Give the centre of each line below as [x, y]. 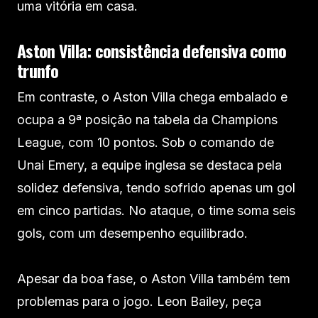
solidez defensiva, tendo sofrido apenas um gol [156, 187]
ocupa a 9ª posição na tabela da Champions [147, 119]
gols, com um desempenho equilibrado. [132, 233]
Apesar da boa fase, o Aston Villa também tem [154, 278]
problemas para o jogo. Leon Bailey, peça [139, 301]
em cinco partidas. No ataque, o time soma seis [156, 210]
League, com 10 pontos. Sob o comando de [146, 142]
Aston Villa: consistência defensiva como [152, 50]
